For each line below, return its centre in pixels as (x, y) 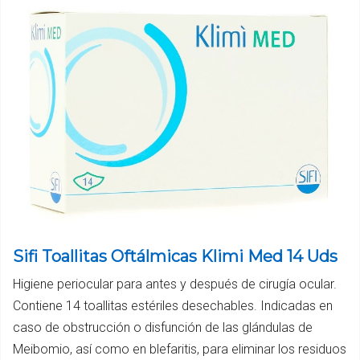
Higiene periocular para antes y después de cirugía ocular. (175, 284)
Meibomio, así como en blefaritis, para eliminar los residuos (180, 350)
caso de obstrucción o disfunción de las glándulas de (163, 328)
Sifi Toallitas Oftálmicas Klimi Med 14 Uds (175, 257)
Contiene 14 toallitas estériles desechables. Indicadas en (173, 306)
